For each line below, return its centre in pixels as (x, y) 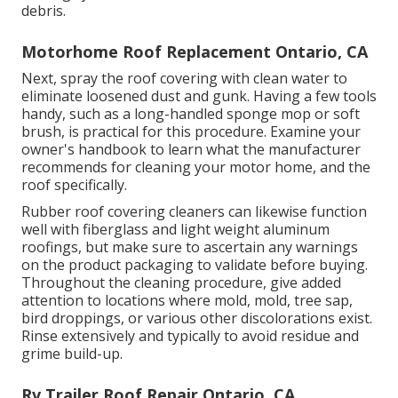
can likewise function (296, 212)
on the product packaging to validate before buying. (195, 265)
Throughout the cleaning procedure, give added (181, 283)
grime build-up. (72, 354)
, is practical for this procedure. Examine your (211, 132)
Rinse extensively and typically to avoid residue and (190, 336)
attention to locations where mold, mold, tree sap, (187, 301)
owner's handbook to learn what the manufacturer (191, 150)
